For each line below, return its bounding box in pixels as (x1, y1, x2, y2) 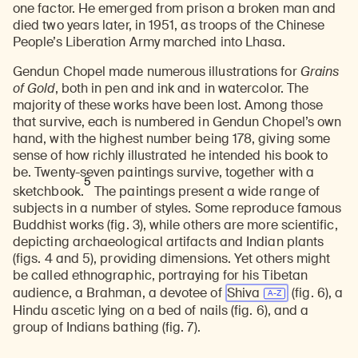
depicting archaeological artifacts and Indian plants (13, 233, 324, 250)
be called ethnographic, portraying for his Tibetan (13, 266, 308, 284)
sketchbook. (13, 182, 84, 200)
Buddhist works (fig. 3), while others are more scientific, (13, 216, 338, 233)
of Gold (13, 79, 55, 97)
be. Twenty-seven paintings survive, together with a (13, 163, 315, 181)
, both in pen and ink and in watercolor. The (54, 79, 309, 97)
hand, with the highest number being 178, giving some (13, 129, 331, 147)
